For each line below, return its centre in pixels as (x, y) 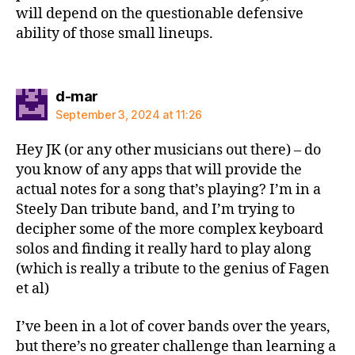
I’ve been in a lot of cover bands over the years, (173, 326)
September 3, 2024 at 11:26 (129, 115)
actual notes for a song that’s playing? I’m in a (168, 190)
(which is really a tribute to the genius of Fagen (173, 269)
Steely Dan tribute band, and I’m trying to (155, 210)
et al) (32, 289)
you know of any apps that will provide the (159, 170)
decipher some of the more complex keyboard (170, 229)
